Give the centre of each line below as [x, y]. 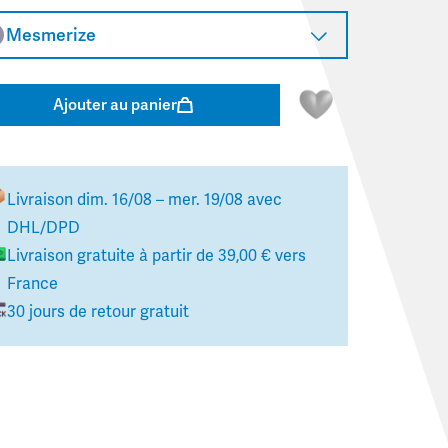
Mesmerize [50, 34]
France [32, 284]
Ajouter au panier [115, 104]
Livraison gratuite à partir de [112, 256]
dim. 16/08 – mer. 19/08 [159, 200]
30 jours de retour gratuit [97, 312]
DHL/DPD [43, 228]
